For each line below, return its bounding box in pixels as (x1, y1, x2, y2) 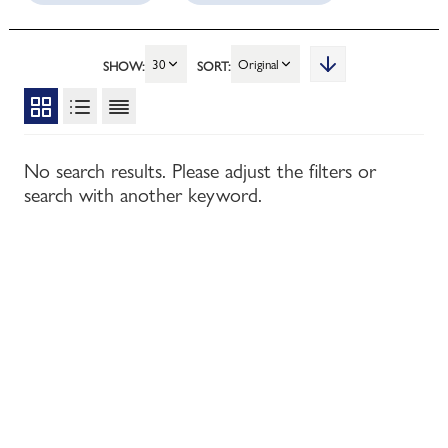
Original (237, 56, 279, 72)
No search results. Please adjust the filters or (24, 159, 376, 184)
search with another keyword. (24, 183, 262, 208)
